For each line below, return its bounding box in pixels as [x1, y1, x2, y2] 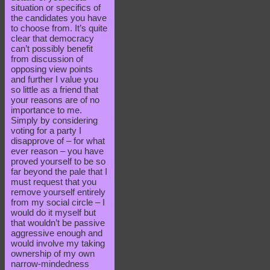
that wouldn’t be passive [11, 218, 105, 228]
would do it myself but [11, 207, 96, 218]
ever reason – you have [11, 146, 104, 157]
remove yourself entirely [11, 187, 105, 198]
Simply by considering [11, 115, 98, 126]
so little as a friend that [11, 84, 98, 95]
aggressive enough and [11, 228, 102, 239]
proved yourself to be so [11, 156, 105, 167]
